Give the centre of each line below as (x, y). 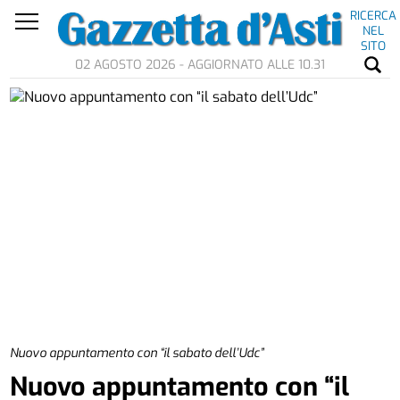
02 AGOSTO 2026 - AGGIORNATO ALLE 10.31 (200, 65)
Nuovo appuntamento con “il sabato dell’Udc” (137, 353)
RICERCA (373, 16)
